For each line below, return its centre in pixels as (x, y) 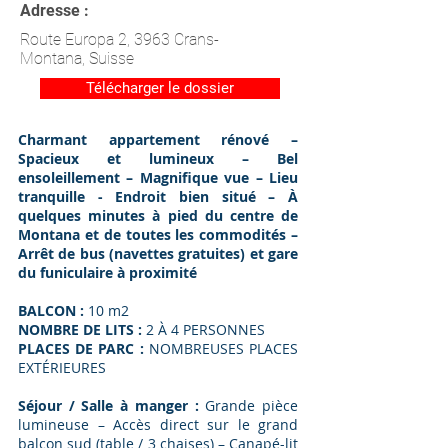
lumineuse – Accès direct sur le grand (158, 424)
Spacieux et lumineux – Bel (158, 158)
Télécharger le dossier (160, 88)
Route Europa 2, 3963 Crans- (119, 39)
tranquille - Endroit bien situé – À (158, 196)
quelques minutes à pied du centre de (158, 215)
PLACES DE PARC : (81, 348)
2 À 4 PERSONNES (207, 329)
